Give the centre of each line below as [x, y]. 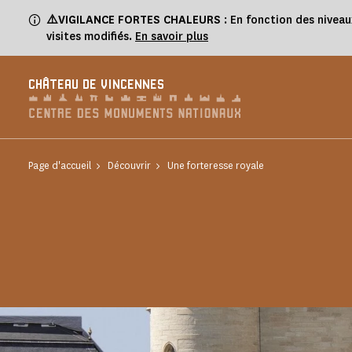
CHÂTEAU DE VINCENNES [96, 85]
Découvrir [129, 165]
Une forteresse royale [216, 165]
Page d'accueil [60, 165]
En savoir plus [172, 37]
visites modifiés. [91, 37]
